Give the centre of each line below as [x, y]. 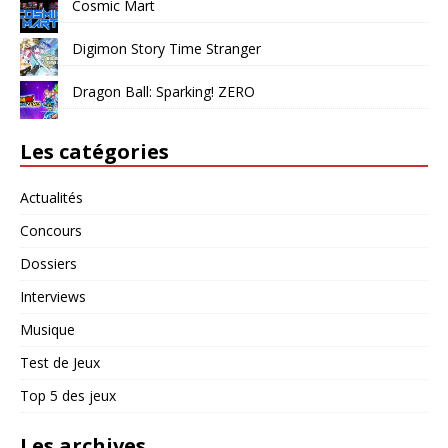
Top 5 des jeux [68, 395]
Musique [47, 329]
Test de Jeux [60, 362]
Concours [51, 230]
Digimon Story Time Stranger [166, 48]
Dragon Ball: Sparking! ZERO [163, 91]
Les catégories [94, 151]
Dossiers [48, 263]
